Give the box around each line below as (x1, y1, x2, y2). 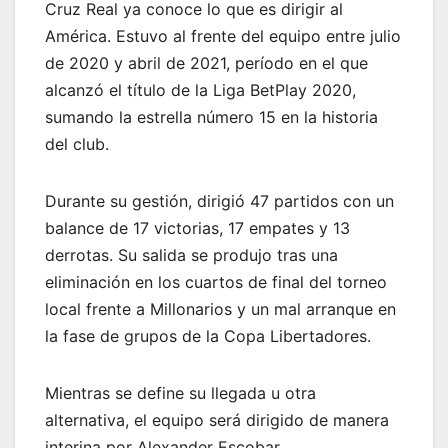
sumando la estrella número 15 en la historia (45, 107, 378, 128)
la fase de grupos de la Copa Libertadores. (45, 326, 371, 347)
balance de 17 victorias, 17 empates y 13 (45, 218, 350, 239)
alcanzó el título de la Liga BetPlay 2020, (45, 80, 356, 101)
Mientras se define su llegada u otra (45, 383, 316, 404)
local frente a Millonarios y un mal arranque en (45, 299, 396, 320)
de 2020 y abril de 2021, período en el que (45, 53, 368, 74)
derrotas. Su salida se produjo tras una (45, 245, 338, 266)
